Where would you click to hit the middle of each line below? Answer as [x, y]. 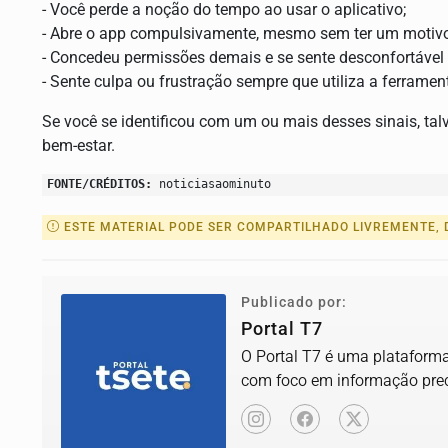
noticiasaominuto [211, 183]
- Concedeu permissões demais [153, 57]
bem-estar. [78, 145]
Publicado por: [294, 302]
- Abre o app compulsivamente [149, 33]
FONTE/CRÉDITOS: [99, 183]
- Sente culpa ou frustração [139, 81]
